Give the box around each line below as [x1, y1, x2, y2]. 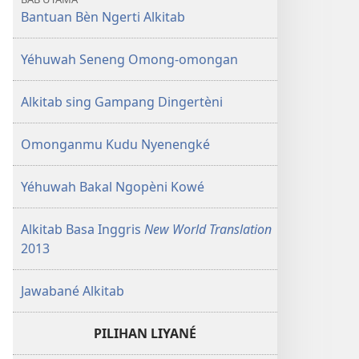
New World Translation [144, 220, 272, 238]
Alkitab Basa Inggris [21, 220, 144, 238]
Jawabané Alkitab [21, 282, 124, 300]
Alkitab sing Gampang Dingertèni [21, 93, 223, 111]
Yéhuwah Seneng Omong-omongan [21, 50, 238, 68]
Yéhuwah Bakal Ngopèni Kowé [21, 178, 204, 196]
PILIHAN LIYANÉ [94, 325, 196, 342]
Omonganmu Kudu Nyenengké [21, 135, 210, 153]
